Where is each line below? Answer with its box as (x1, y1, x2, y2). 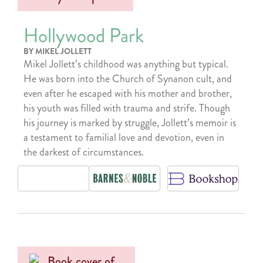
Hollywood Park (23, 21, 144, 50)
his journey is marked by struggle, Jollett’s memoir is (23, 114, 236, 130)
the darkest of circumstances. (23, 144, 144, 160)
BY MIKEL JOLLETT (23, 45, 92, 57)
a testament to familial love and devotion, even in (23, 129, 224, 145)
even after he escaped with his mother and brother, (23, 85, 232, 101)
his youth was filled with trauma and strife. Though (23, 100, 230, 116)
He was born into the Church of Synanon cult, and (23, 70, 232, 86)
